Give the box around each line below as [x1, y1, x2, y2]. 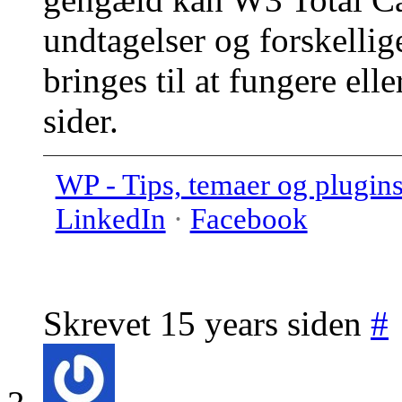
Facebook [189, 202, 308, 236]
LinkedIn [55, 202, 166, 236]
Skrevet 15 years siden [43, 304, 371, 344]
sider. [43, 100, 118, 140]
